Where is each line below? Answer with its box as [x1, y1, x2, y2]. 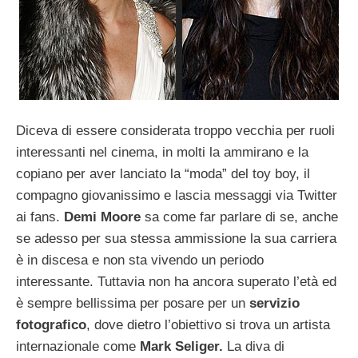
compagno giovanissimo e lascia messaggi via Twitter [16, 188, 337, 204]
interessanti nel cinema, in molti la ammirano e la [16, 145, 308, 161]
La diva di [227, 339, 284, 355]
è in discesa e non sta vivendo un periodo [16, 253, 264, 268]
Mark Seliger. [140, 339, 227, 355]
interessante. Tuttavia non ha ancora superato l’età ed [16, 274, 336, 290]
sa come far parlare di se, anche [145, 209, 338, 225]
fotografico [16, 317, 86, 333]
